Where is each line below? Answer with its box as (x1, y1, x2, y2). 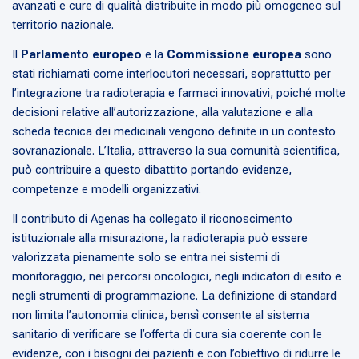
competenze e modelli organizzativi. (12, 182, 201, 197)
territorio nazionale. (12, 18, 114, 33)
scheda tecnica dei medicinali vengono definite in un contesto (12, 124, 336, 139)
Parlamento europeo (21, 47, 142, 63)
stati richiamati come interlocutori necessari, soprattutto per (12, 67, 331, 82)
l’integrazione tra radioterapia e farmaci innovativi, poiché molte (12, 86, 345, 101)
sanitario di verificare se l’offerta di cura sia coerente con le (12, 327, 322, 342)
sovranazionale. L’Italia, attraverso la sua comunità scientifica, (12, 143, 340, 159)
